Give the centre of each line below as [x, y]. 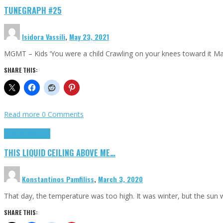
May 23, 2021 [89, 37]
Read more [23, 114]
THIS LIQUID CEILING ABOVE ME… [60, 152]
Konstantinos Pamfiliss [58, 179]
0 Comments [63, 114]
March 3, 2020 [120, 179]
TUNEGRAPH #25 [33, 10]
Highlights [17, 134]
